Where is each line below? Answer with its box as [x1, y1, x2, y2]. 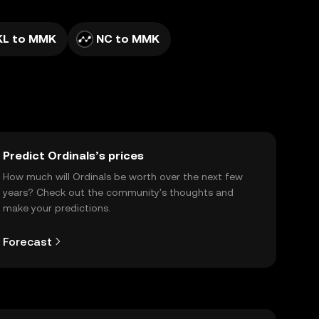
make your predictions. [3, 202, 110, 214]
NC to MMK [96, 32, 159, 46]
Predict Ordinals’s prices [3, 149, 144, 162]
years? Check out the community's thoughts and [3, 187, 234, 198]
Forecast [3, 234, 52, 249]
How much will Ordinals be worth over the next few [3, 171, 243, 182]
